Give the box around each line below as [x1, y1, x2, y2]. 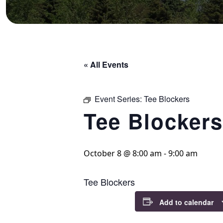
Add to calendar [159, 197, 214, 208]
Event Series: [95, 93, 144, 105]
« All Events [84, 59, 128, 70]
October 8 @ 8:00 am [84, 148, 162, 159]
